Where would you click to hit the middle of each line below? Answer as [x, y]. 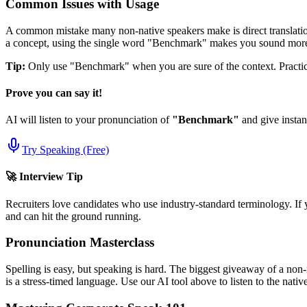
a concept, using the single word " [79, 42]
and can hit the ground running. [73, 216]
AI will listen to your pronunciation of [89, 120]
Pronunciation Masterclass [80, 243]
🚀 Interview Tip [44, 177]
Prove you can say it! [54, 93]
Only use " [50, 66]
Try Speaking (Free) [65, 150]
